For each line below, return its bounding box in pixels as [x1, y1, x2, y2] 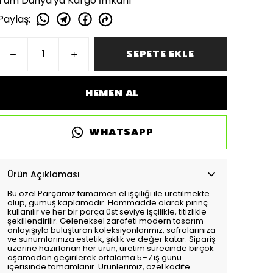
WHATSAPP [89, 125, 154, 139]
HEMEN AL [85, 86, 140, 100]
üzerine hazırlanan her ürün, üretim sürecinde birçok [7, 243, 214, 254]
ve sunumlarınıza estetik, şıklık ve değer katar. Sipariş [7, 233, 216, 245]
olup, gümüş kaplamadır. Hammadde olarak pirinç [7, 197, 208, 208]
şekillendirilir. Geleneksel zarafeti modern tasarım [7, 215, 204, 227]
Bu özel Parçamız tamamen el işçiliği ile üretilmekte [7, 188, 210, 199]
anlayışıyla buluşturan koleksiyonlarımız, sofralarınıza [7, 224, 216, 236]
